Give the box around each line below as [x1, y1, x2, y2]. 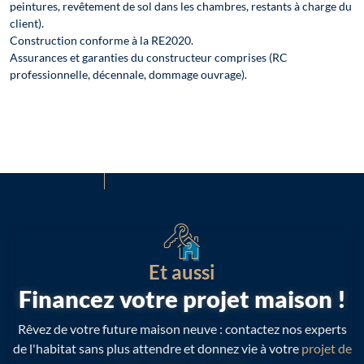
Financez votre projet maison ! [18, 285, 346, 314]
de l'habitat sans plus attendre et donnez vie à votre [12, 340, 301, 357]
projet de [301, 340, 352, 357]
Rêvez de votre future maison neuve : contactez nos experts [17, 321, 347, 337]
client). [10, 16, 44, 31]
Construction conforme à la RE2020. [10, 33, 193, 48]
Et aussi [149, 260, 215, 284]
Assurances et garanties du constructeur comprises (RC [10, 50, 288, 65]
